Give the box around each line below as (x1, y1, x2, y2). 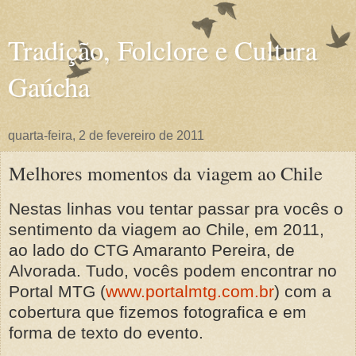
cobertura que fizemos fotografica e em (9, 302, 307, 321)
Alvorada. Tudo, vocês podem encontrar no (9, 261, 337, 280)
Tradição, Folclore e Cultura (8, 32, 317, 68)
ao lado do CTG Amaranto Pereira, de (9, 240, 295, 259)
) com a (274, 281, 331, 300)
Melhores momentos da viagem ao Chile (9, 160, 323, 186)
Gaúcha (8, 68, 90, 105)
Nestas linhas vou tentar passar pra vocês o (9, 199, 343, 218)
